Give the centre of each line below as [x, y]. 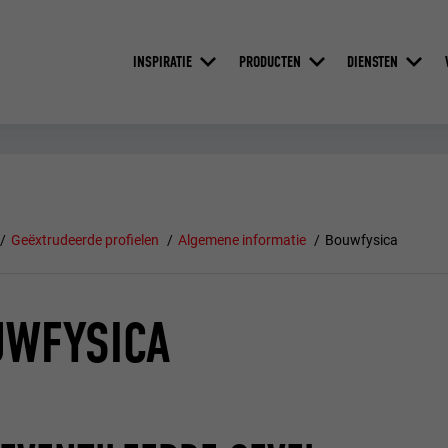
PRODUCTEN [269, 61]
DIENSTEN [373, 61]
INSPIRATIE [162, 61]
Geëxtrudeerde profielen [85, 240]
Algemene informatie [241, 240]
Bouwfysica [361, 240]
